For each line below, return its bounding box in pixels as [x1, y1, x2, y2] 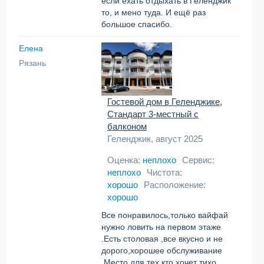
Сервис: [182, 155, 214, 165]
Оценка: [107, 155, 143, 165]
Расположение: [144, 180, 206, 190]
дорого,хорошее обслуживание [101, 246, 222, 255]
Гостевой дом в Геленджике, [107, 97, 222, 107]
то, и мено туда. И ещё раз [101, 8, 206, 17]
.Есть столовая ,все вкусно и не [101, 234, 223, 243]
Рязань [19, 58, 46, 68]
